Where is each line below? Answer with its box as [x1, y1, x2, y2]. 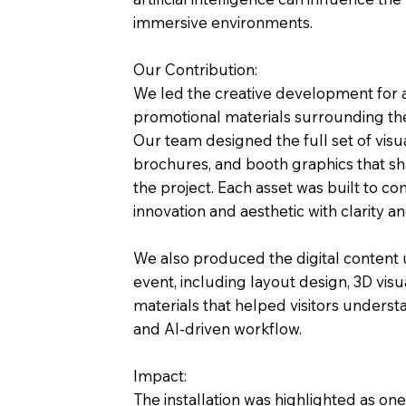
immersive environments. [133, 13, 314, 33]
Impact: [133, 366, 188, 386]
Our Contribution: [133, 60, 258, 80]
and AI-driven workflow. [133, 319, 303, 339]
